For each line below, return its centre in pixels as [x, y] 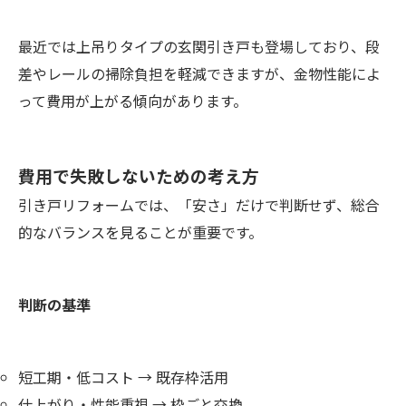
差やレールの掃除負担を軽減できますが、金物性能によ [199, 74]
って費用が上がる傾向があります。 [133, 101]
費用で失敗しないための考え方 [139, 176]
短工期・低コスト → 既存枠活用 [123, 377]
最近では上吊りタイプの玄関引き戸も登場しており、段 [199, 47]
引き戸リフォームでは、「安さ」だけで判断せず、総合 [199, 205]
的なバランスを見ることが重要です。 [140, 232]
